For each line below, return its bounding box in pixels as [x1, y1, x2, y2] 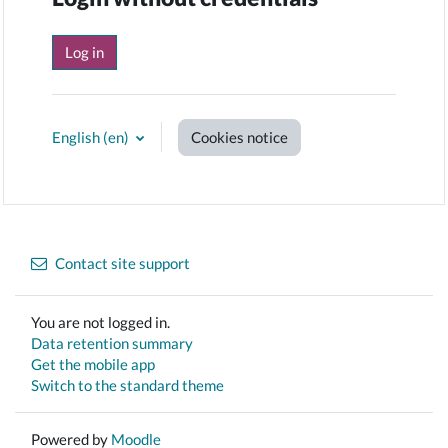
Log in [65, 43, 104, 61]
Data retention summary [31, 335, 193, 352]
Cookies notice [191, 128, 288, 146]
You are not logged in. [31, 314, 170, 331]
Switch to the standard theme [31, 377, 224, 394]
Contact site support [55, 255, 190, 272]
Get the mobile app [31, 356, 155, 373]
